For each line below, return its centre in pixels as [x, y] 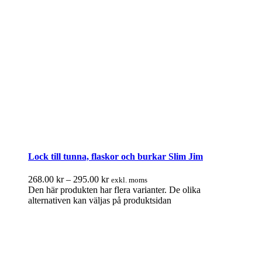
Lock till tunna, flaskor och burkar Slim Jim [116, 156]
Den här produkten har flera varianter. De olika [114, 189]
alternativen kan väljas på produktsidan [100, 200]
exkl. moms [129, 180]
